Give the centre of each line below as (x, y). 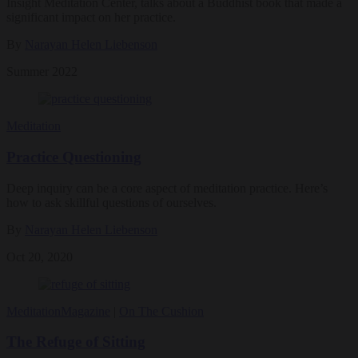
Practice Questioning (74, 157)
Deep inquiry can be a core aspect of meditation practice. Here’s (167, 188)
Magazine (86, 311)
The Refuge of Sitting (76, 342)
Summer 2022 (42, 72)
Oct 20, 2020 (40, 257)
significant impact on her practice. (91, 18)
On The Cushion (161, 311)
